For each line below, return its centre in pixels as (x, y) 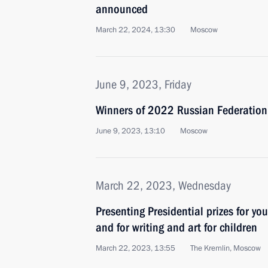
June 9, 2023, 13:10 (130, 131)
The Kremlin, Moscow (226, 248)
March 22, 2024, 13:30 (135, 30)
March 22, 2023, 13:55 (135, 248)
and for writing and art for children (176, 227)
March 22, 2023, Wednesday (163, 185)
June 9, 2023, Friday (144, 84)
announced (122, 9)
